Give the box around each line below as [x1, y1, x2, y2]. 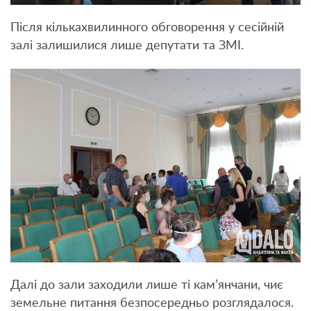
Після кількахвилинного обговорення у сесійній [10, 22, 284, 35]
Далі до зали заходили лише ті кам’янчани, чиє [10, 279, 283, 292]
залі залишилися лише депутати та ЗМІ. [10, 40, 244, 53]
